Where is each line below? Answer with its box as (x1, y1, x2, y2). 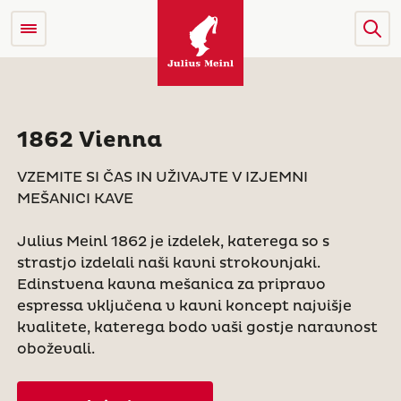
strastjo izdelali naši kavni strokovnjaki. (16, 254, 320, 272)
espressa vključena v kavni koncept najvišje (16, 297, 352, 315)
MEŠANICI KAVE (16, 190, 133, 208)
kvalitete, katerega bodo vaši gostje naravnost (16, 319, 378, 337)
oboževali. (16, 340, 95, 358)
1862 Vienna (16, 127, 162, 154)
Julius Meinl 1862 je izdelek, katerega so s (16, 233, 329, 251)
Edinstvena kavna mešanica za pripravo (16, 276, 326, 294)
